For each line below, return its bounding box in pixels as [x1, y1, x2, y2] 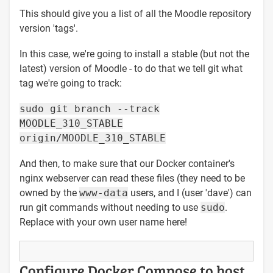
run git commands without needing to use [19, 201, 200, 213]
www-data [79, 186, 128, 199]
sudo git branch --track [19, 102, 160, 115]
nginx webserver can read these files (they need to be [19, 172, 245, 184]
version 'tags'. [19, 22, 78, 34]
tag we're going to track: [19, 77, 122, 89]
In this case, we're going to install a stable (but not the [19, 48, 249, 60]
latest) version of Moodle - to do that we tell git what [19, 62, 243, 74]
